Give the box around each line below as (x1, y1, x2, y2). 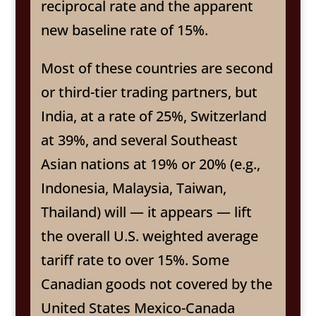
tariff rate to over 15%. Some (40, 250, 229, 269)
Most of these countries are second (40, 58, 273, 78)
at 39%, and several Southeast (40, 130, 238, 150)
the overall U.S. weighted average (40, 226, 258, 245)
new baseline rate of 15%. (40, 20, 208, 39)
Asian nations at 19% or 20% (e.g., (40, 154, 260, 174)
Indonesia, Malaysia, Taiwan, (40, 178, 226, 197)
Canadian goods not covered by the (40, 274, 272, 293)
